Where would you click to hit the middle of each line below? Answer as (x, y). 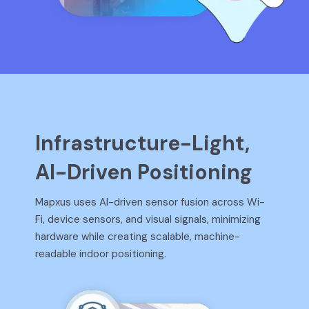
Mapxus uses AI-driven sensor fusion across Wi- (150, 202)
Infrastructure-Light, (143, 143)
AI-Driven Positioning (144, 172)
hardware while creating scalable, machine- (138, 236)
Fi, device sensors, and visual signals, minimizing (148, 219)
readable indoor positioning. (101, 253)
